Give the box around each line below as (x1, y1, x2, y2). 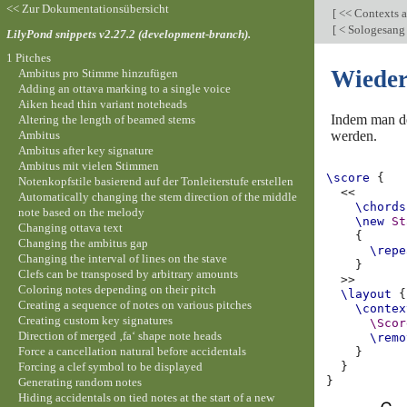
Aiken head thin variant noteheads (17, 96, 187, 111)
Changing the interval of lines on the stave (17, 251, 227, 265)
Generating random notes (17, 374, 142, 389)
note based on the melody (17, 204, 144, 219)
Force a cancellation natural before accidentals (17, 343, 246, 358)
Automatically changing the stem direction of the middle (17, 189, 297, 203)
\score (326, 171, 371, 185)
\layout (341, 287, 392, 302)
